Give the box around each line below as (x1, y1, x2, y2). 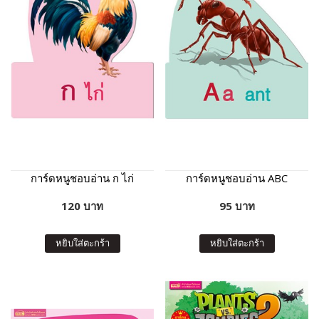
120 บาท (61, 199, 103, 214)
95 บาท (219, 199, 255, 214)
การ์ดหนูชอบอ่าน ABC (186, 171, 288, 186)
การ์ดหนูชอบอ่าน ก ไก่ (31, 171, 134, 186)
